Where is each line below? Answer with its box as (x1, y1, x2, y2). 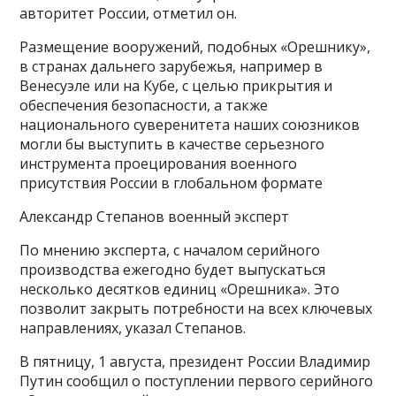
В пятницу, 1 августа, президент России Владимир (19, 351, 371, 371)
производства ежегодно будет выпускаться (19, 259, 326, 279)
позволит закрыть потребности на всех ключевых (19, 298, 373, 318)
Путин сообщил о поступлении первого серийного (19, 370, 374, 391)
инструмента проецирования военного (19, 153, 298, 173)
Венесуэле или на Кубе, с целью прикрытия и (19, 75, 333, 95)
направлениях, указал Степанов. (19, 317, 247, 338)
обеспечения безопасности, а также (19, 95, 269, 115)
